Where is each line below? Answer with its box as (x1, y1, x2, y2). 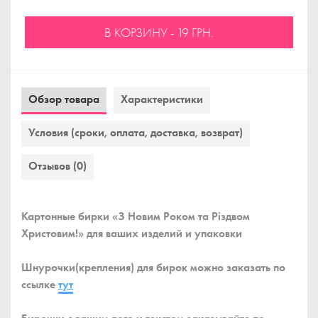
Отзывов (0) (28, 158, 87, 173)
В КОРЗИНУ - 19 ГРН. (104, 24, 214, 40)
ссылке (21, 277, 58, 292)
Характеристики (121, 92, 203, 106)
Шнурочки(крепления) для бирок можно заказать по (21, 260, 285, 275)
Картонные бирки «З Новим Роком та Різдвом (21, 209, 250, 224)
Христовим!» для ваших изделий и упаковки (21, 226, 242, 241)
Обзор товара (28, 92, 99, 106)
